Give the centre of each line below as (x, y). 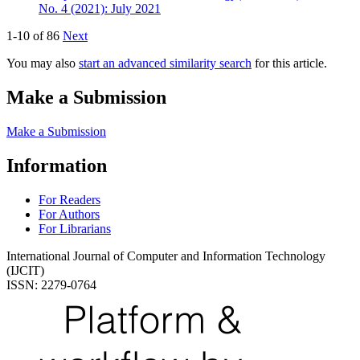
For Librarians (75, 228)
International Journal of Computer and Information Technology (166, 256)
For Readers (70, 199)
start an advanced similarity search (165, 63)
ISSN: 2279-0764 (51, 284)
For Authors (69, 214)
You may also (43, 63)
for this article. (289, 63)
